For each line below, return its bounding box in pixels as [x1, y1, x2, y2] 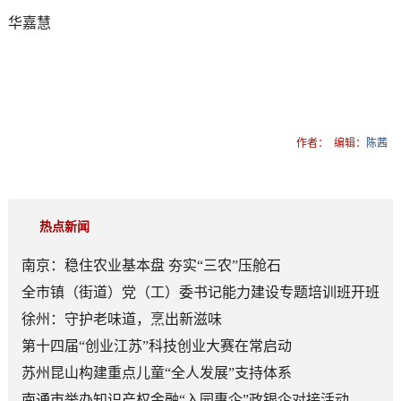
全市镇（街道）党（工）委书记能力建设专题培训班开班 [21, 284, 380, 300]
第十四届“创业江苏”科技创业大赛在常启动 [21, 337, 292, 354]
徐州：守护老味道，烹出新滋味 [21, 311, 222, 327]
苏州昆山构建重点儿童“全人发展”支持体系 [21, 364, 292, 380]
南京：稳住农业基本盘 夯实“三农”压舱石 [21, 257, 281, 273]
